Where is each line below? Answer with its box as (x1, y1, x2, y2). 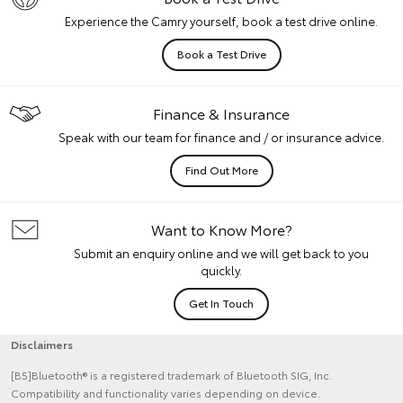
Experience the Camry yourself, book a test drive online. (65, 13, 378, 30)
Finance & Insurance (153, 103, 290, 124)
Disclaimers (11, 336, 73, 353)
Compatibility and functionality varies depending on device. (11, 385, 320, 401)
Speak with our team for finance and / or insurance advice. (58, 129, 384, 146)
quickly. (201, 262, 242, 279)
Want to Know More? (150, 219, 292, 240)
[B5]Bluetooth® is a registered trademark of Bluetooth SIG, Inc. (11, 367, 332, 383)
